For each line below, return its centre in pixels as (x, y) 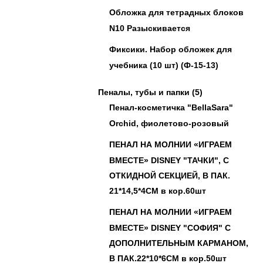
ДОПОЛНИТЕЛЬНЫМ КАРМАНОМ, (179, 243)
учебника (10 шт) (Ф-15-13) (164, 65)
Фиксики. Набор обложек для (171, 49)
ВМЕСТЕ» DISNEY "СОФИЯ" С (170, 227)
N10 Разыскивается (150, 28)
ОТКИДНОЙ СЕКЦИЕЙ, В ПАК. (170, 175)
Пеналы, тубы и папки (144, 92)
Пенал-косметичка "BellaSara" (171, 107)
